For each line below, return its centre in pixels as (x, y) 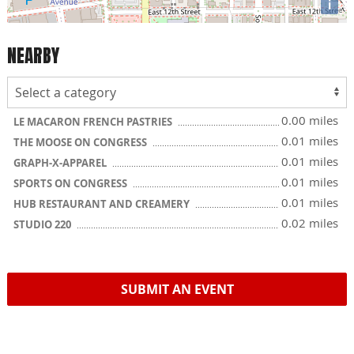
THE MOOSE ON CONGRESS (81, 142)
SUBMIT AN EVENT (177, 289)
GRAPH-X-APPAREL (61, 163)
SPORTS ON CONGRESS (72, 183)
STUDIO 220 (43, 224)
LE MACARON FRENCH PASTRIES (94, 122)
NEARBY (33, 55)
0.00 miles (310, 120)
